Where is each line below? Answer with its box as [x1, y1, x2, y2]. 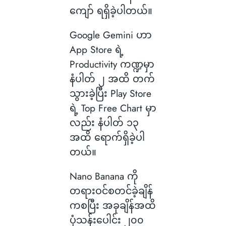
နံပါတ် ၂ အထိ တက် [69, 72, 155, 86]
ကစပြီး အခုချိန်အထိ [69, 198, 156, 213]
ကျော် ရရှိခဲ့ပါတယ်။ [69, 3, 152, 18]
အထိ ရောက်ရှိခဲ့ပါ [69, 130, 145, 145]
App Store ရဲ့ [69, 42, 124, 57]
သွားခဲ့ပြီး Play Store [69, 86, 151, 101]
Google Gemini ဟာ [69, 28, 152, 42]
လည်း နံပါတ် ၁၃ [69, 116, 139, 130]
